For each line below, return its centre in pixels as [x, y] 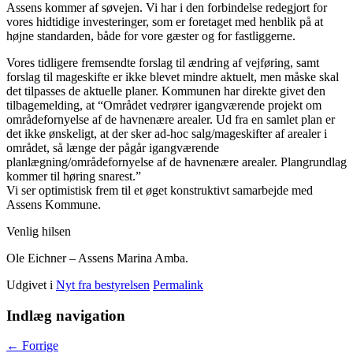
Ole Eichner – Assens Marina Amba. [97, 258]
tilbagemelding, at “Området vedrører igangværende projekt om [164, 105]
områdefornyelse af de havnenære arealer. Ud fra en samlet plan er [171, 119]
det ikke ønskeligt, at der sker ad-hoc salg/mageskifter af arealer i [167, 133]
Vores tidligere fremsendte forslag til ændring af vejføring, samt [163, 62]
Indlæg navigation [66, 315]
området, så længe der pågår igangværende [113, 147]
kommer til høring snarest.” [74, 176]
